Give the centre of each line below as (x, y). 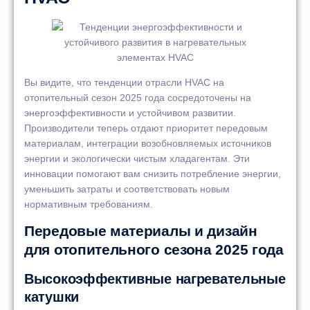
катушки (52, 297)
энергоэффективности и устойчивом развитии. (130, 112)
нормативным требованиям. (89, 204)
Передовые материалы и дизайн (141, 231)
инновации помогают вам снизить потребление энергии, (153, 173)
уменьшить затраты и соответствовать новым (127, 189)
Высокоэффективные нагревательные (155, 279)
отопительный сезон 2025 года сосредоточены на (138, 97)
